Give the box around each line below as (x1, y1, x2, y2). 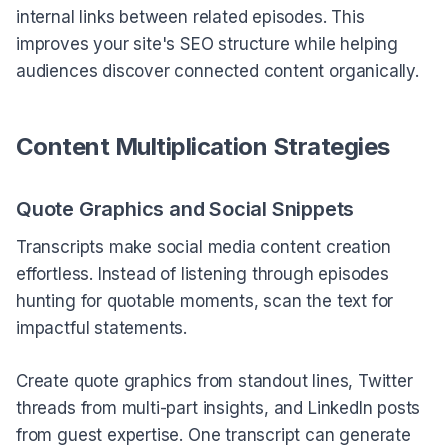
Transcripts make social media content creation (16, 237, 391, 258)
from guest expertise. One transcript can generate (16, 424, 411, 445)
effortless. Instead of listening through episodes (16, 264, 389, 285)
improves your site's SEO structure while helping (16, 34, 399, 55)
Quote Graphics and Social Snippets (16, 197, 355, 222)
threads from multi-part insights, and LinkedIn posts (16, 397, 421, 418)
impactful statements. (16, 318, 188, 339)
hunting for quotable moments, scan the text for (16, 291, 394, 312)
